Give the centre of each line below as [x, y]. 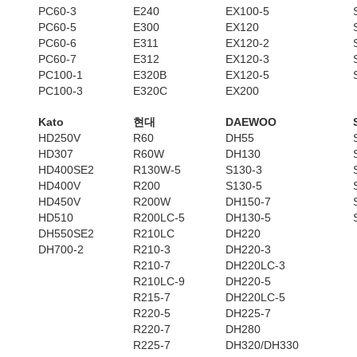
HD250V [59, 138]
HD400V [59, 186]
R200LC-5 [159, 218]
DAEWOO [251, 122]
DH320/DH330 [262, 345]
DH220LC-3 [255, 265]
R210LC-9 [159, 281]
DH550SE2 [66, 233]
